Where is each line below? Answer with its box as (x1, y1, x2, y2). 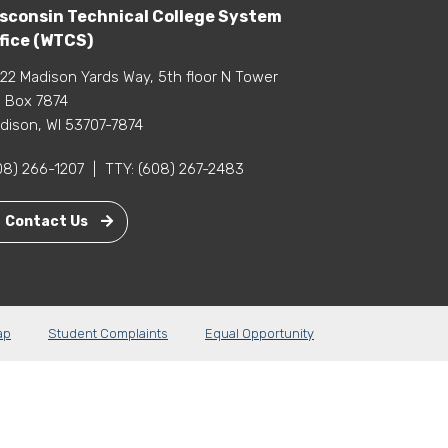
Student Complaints (48, 325, 168, 341)
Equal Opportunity (205, 325, 314, 341)
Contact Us (5, 212, 92, 230)
